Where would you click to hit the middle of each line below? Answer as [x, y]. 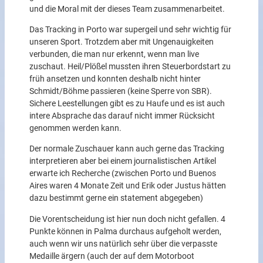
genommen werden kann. [75, 129]
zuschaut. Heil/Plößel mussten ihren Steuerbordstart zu [130, 67]
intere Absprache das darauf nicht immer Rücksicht [122, 116]
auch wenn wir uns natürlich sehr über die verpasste [123, 244]
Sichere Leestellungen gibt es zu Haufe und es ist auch [127, 104]
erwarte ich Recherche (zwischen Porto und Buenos [122, 174]
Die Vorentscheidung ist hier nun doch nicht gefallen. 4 [127, 219]
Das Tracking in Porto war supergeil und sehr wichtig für [130, 30]
